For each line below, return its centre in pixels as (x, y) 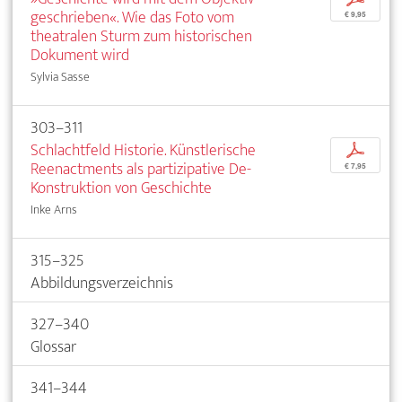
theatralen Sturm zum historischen (141, 37)
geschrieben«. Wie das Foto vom (132, 18)
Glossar (53, 347)
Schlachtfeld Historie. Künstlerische (143, 151)
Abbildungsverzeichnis (102, 284)
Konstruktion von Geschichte (121, 188)
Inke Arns (54, 210)
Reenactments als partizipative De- (141, 170)
